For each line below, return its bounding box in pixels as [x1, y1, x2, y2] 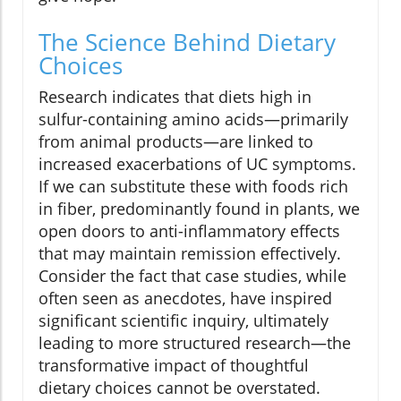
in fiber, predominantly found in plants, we [38, 198, 360, 220]
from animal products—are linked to [38, 131, 313, 153]
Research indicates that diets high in [38, 86, 311, 108]
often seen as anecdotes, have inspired [38, 287, 332, 310]
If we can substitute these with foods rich [38, 175, 348, 198]
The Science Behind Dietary [38, 26, 336, 59]
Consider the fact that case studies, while [38, 265, 346, 287]
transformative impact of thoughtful [38, 354, 309, 377]
